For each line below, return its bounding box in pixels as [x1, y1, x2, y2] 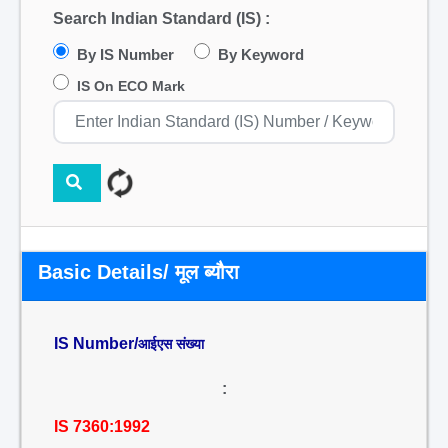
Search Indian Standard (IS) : [53, 10, 270, 27]
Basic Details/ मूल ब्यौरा [38, 261, 239, 283]
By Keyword [218, 46, 304, 63]
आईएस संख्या [138, 336, 204, 352]
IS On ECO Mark [77, 78, 185, 94]
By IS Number [77, 46, 174, 63]
